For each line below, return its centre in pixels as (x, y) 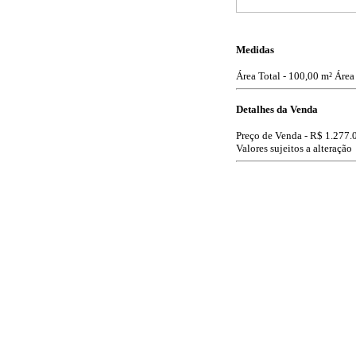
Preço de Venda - (273, 136)
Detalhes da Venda (277, 110)
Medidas (255, 50)
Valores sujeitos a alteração (294, 149)
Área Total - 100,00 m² (284, 76)
